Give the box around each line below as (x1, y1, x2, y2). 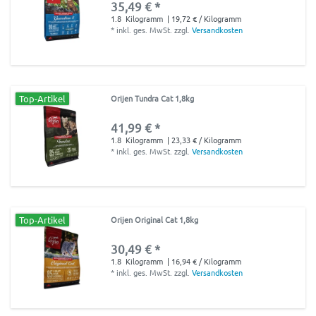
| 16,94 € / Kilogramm (165, 255, 242, 267)
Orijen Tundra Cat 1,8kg (111, 92, 195, 104)
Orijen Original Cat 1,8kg (111, 214, 199, 226)
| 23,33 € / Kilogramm (165, 133, 242, 145)
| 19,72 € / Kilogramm (165, 12, 242, 24)
